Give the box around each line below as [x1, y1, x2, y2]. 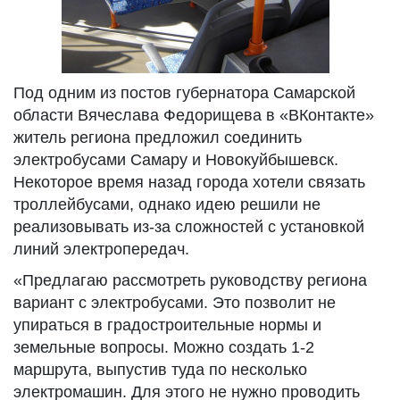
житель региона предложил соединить [13, 129, 302, 146]
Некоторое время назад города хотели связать [13, 173, 365, 191]
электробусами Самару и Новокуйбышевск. [13, 151, 338, 169]
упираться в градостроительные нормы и [13, 316, 321, 334]
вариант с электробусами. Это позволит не [13, 294, 336, 312]
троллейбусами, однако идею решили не [13, 196, 321, 213]
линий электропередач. [13, 240, 189, 258]
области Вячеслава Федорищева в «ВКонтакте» [13, 106, 374, 124]
